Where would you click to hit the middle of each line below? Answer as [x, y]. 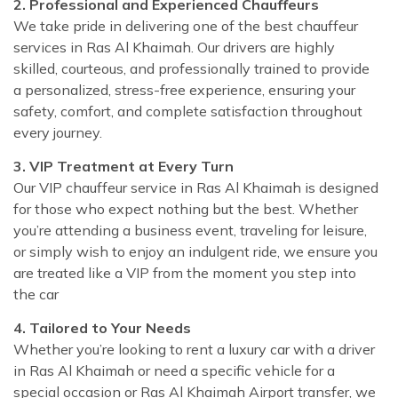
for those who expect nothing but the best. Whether [186, 208]
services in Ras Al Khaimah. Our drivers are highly [174, 47]
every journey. [58, 132]
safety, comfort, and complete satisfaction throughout [188, 111]
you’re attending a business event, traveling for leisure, [190, 230]
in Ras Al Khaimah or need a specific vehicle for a [174, 370]
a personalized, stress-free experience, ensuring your [184, 89]
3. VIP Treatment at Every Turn [123, 166]
